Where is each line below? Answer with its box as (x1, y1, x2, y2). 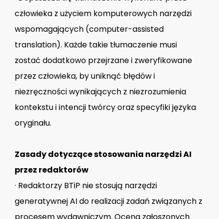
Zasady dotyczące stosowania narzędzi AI (15, 149, 192, 160)
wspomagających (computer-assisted (15, 23, 164, 35)
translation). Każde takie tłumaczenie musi (15, 39, 177, 51)
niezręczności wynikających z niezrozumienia (15, 86, 186, 98)
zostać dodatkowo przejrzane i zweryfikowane (15, 55, 192, 66)
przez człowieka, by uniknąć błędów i (15, 70, 155, 82)
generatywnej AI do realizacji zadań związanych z (15, 196, 202, 207)
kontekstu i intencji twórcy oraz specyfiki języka (15, 102, 196, 113)
